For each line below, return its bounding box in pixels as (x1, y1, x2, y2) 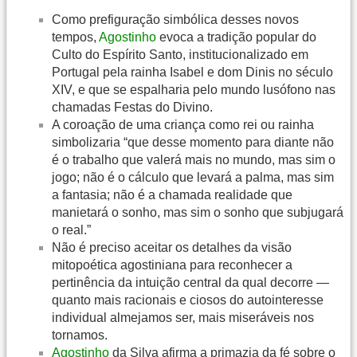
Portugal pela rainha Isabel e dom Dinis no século (52, 65, 333, 80)
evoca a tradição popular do (156, 30, 316, 45)
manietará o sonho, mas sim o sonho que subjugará (52, 206, 343, 220)
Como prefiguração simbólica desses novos (52, 13, 299, 27)
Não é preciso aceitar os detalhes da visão (52, 241, 292, 255)
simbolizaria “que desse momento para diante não (52, 135, 334, 150)
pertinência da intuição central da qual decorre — (52, 276, 329, 290)
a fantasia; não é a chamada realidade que (52, 188, 292, 202)
